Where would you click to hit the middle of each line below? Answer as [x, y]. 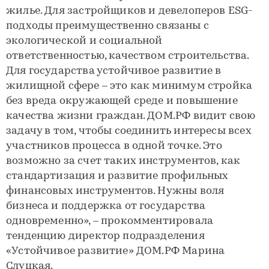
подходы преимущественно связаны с [107, 26]
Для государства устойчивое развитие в [114, 71]
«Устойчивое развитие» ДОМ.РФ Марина [116, 251]
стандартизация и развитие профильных [117, 176]
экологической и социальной [84, 41]
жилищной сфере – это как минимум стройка [129, 86]
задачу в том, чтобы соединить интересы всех [129, 131]
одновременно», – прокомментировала [110, 221]
